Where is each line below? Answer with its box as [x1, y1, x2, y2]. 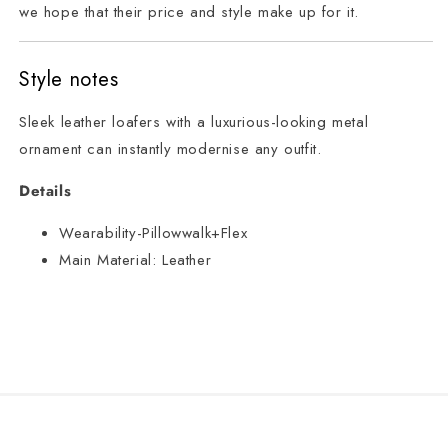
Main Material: [59, 249, 157, 272]
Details [19, 180, 72, 203]
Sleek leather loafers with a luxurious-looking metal [19, 111, 369, 134]
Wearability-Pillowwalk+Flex [59, 222, 248, 245]
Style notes [19, 64, 119, 94]
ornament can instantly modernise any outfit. [19, 138, 322, 161]
